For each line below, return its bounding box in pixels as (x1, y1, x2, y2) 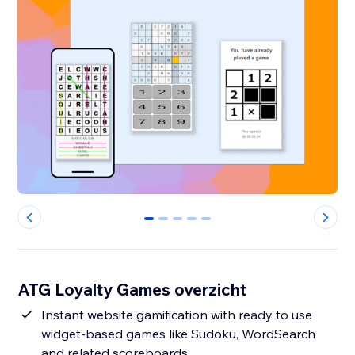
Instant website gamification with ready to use (41, 307, 313, 323)
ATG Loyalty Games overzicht (17, 279, 247, 300)
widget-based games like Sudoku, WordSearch (41, 326, 316, 342)
